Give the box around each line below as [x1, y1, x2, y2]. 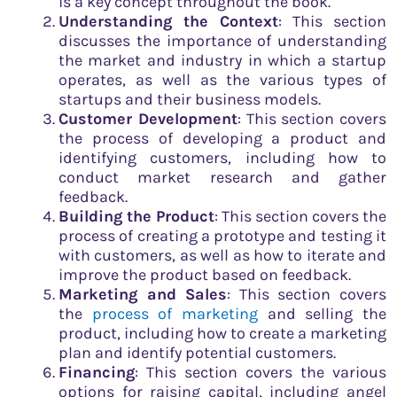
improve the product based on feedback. [58, 265, 351, 285]
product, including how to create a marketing [58, 323, 386, 344]
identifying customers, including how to [58, 148, 386, 168]
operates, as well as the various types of [58, 70, 386, 90]
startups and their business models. [58, 90, 321, 110]
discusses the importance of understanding [58, 31, 386, 51]
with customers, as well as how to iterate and [58, 245, 386, 266]
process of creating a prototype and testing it [58, 226, 386, 246]
